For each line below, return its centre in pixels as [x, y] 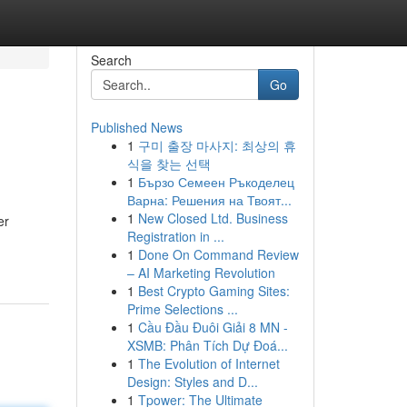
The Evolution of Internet [208, 363]
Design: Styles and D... [192, 382]
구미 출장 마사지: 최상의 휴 [217, 145]
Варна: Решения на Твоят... [209, 200]
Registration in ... [175, 236]
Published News [136, 127]
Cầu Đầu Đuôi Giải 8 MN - [213, 327]
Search [111, 60]
